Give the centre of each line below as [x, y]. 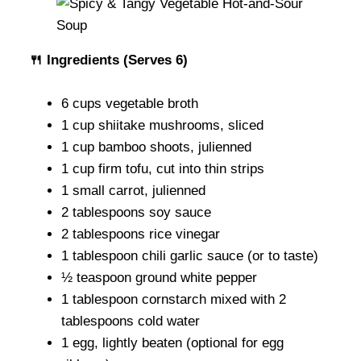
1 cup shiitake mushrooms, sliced [162, 126]
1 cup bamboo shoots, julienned [156, 147]
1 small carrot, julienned [133, 191]
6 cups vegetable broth [130, 104]
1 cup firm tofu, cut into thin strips [163, 169]
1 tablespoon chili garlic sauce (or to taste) [190, 256]
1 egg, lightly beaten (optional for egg [172, 343]
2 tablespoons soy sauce [136, 213]
